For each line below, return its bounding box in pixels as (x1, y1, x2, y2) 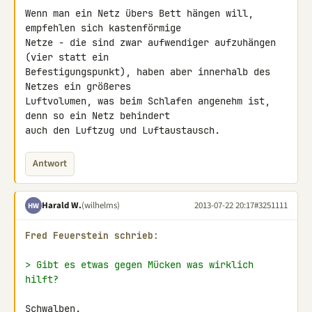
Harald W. (42, 198, 81, 212)
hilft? (25, 273, 58, 286)
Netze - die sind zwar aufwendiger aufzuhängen (25, 36, 276, 49)
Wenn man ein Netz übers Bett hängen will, (25, 7, 253, 19)
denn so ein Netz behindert (25, 109, 175, 122)
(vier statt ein (25, 51, 114, 63)
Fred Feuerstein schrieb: (25, 230, 159, 242)
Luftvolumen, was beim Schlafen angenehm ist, (25, 95, 270, 107)
